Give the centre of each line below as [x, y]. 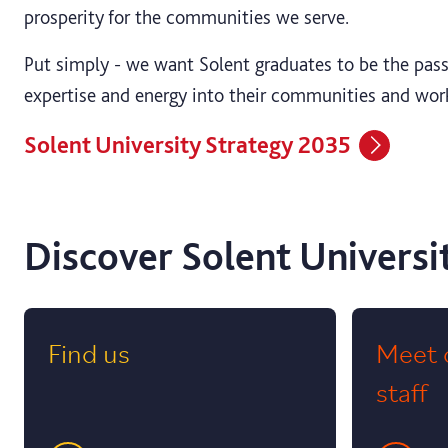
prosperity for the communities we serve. [186, 17]
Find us [89, 352]
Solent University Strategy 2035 [187, 145]
